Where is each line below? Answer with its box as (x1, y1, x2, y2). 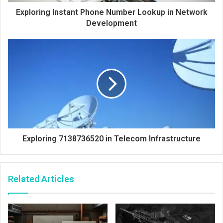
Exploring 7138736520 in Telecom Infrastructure (22, 134, 201, 144)
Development (86, 18, 137, 28)
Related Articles (8, 174, 74, 185)
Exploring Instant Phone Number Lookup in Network (15, 7, 208, 17)
